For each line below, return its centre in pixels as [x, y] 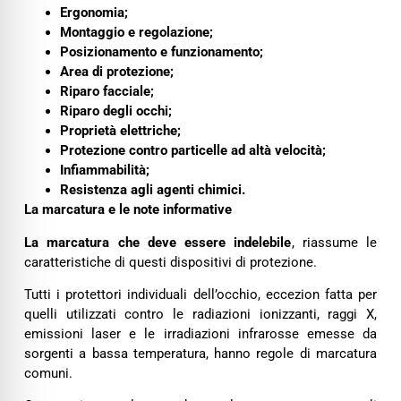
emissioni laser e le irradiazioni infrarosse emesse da [200, 333]
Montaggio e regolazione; [136, 33]
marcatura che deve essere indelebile [169, 242]
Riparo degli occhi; [115, 111]
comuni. [48, 373]
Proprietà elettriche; [120, 131]
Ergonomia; [94, 13]
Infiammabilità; [104, 171]
